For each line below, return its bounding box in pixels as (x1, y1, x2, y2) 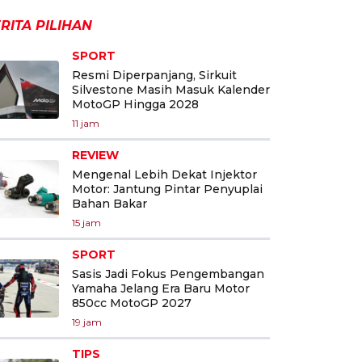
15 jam (72, 216, 101, 229)
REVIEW (72, 147, 119, 162)
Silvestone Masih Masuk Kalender (72, 82, 270, 97)
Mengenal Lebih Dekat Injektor (72, 166, 257, 182)
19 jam (72, 315, 102, 328)
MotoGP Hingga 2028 (72, 96, 199, 112)
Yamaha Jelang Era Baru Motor (72, 280, 250, 296)
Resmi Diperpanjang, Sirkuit (72, 67, 237, 82)
